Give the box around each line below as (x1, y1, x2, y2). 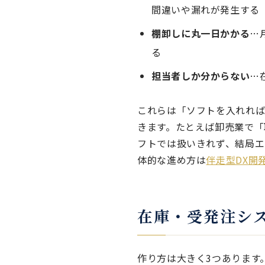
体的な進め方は (137, 153, 206, 167)
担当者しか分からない (151, 69, 250, 83)
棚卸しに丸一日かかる (151, 26, 250, 40)
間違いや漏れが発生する (151, 2, 260, 17)
